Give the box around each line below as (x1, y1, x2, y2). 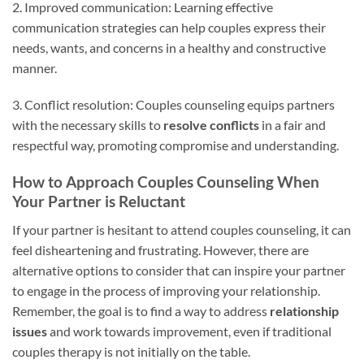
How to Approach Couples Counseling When (12, 172, 319, 192)
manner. (12, 59, 57, 76)
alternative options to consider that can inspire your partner (12, 262, 345, 278)
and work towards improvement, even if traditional (47, 323, 331, 339)
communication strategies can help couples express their (12, 19, 326, 35)
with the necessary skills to (12, 117, 163, 133)
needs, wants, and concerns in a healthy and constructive (12, 39, 326, 55)
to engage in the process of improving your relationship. (12, 282, 320, 298)
